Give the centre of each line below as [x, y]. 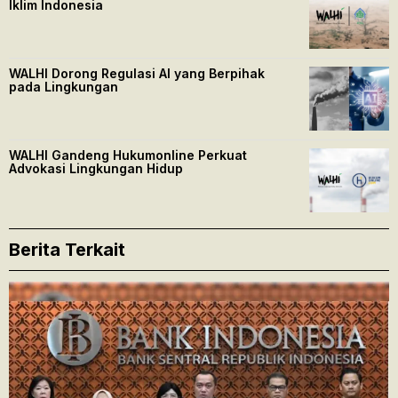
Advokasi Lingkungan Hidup [96, 169]
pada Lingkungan [64, 87]
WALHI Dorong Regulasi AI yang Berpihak [137, 74]
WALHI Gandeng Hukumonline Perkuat [128, 155]
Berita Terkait [67, 250]
